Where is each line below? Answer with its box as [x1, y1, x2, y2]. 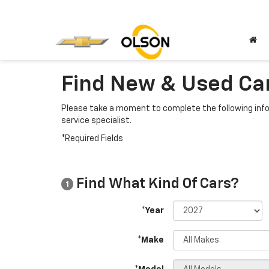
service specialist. [61, 116, 131, 125]
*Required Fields [61, 134, 123, 143]
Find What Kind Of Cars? [73, 177, 239, 191]
